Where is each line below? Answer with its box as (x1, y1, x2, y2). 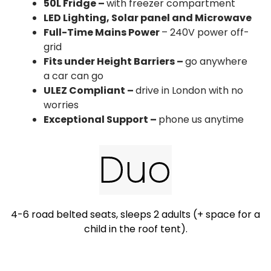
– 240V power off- (162, 25, 249, 40)
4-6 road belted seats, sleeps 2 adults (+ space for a (11, 207, 260, 222)
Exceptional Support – (44, 113, 158, 127)
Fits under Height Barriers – (44, 54, 185, 69)
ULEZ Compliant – (44, 83, 135, 98)
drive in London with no (135, 83, 243, 98)
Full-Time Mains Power (44, 25, 162, 40)
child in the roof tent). (83, 222, 188, 237)
